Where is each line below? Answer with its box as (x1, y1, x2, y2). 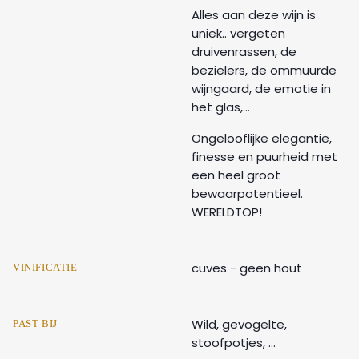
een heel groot (192, 166, 280, 184)
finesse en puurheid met (192, 147, 337, 165)
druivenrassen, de (192, 42, 296, 60)
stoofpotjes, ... (192, 333, 276, 351)
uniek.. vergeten (192, 24, 285, 42)
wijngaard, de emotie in (192, 79, 331, 97)
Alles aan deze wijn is (192, 6, 316, 23)
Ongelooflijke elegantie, (192, 129, 332, 147)
